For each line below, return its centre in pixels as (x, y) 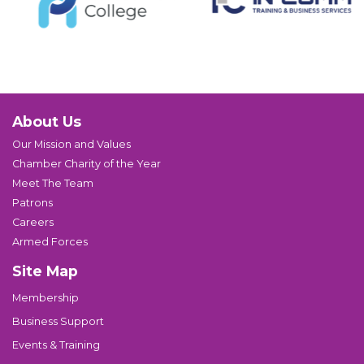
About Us (47, 121)
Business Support (58, 321)
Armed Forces (50, 241)
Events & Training (56, 344)
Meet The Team (53, 183)
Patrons (32, 202)
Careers (33, 222)
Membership (45, 297)
